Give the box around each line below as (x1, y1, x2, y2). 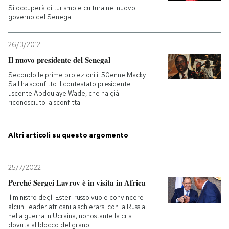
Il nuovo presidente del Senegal (8, 54, 110, 65)
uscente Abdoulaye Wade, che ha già (8, 89, 119, 98)
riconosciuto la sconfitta (8, 98, 80, 107)
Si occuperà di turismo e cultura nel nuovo (8, 4, 135, 12)
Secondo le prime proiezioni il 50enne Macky (8, 71, 146, 79)
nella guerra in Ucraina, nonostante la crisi (8, 212, 133, 220)
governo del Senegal (8, 13, 73, 21)
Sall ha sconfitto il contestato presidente (8, 80, 131, 88)
